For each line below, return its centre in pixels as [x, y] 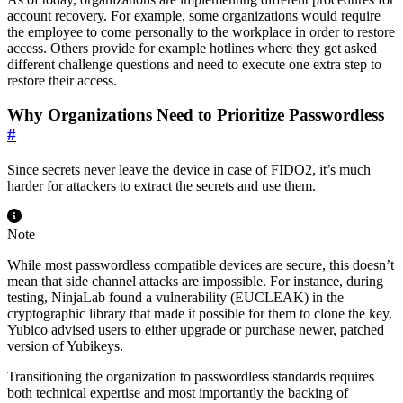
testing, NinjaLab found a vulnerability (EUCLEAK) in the [175, 298]
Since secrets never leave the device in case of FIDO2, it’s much [189, 170]
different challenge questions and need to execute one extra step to [194, 64]
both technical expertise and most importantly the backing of [178, 393]
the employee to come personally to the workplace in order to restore [201, 31]
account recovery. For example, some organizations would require [194, 15]
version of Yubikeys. [65, 346]
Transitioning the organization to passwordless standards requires [191, 377]
